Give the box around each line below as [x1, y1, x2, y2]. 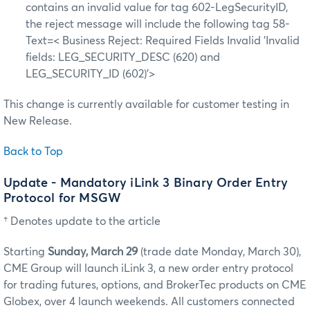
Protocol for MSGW [3, 192, 122, 205]
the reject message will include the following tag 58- [26, 19, 290, 30]
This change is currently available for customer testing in [3, 99, 289, 111]
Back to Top [3, 146, 63, 158]
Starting [3, 246, 48, 257]
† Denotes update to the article [3, 215, 161, 227]
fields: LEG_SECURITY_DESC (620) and [26, 52, 220, 64]
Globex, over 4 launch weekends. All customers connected [3, 295, 295, 307]
